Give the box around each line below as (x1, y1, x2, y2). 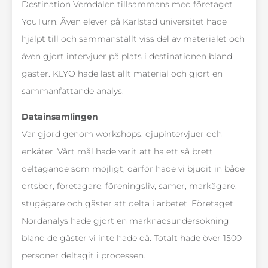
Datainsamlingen (22, 111, 98, 123)
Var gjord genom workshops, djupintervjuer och (22, 129, 222, 140)
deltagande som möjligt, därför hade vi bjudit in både (22, 163, 245, 175)
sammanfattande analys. (22, 86, 124, 97)
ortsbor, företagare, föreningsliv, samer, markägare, (22, 181, 237, 192)
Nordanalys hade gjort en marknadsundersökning (22, 215, 229, 227)
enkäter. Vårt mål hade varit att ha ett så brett (22, 146, 213, 157)
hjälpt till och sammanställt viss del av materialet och (22, 33, 245, 45)
